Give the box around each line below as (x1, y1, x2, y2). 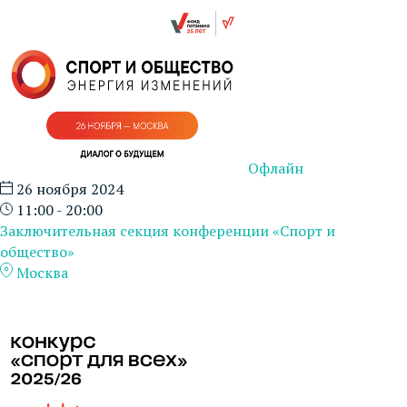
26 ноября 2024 (13, 178, 124, 199)
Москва (13, 262, 68, 283)
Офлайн (248, 157, 303, 178)
